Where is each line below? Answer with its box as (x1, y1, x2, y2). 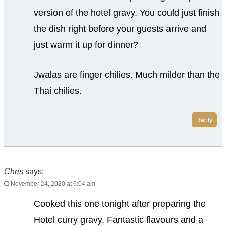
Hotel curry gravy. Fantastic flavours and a (33, 214, 203, 225)
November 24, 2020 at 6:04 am (9, 180, 95, 187)
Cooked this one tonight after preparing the (33, 198, 206, 209)
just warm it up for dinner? (33, 40, 138, 50)
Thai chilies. (33, 86, 82, 96)
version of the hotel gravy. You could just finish (33, 8, 219, 18)
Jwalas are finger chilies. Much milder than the (33, 70, 220, 80)
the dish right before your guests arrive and (33, 24, 206, 34)
